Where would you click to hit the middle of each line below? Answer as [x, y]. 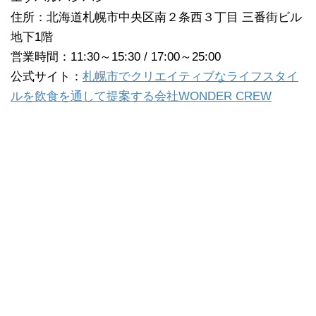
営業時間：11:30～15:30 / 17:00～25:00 [116, 56]
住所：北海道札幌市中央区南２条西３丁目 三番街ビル [156, 17]
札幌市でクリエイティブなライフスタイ [190, 76]
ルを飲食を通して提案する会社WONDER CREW [141, 96]
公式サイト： [47, 76]
